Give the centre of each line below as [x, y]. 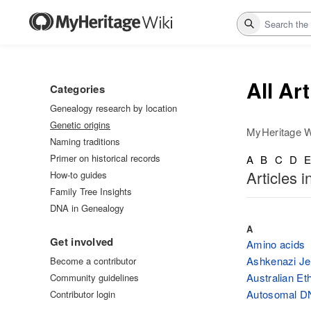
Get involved [82, 242]
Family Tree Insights [91, 191]
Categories [77, 89]
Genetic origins [80, 125]
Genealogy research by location [114, 108]
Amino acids [276, 244]
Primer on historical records [105, 158]
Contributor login [83, 294]
